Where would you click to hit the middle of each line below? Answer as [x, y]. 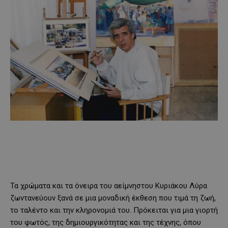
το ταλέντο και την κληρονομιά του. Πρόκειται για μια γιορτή [114, 210]
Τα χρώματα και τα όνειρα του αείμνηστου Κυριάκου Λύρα [109, 186]
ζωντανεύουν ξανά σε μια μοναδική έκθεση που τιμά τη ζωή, [113, 198]
